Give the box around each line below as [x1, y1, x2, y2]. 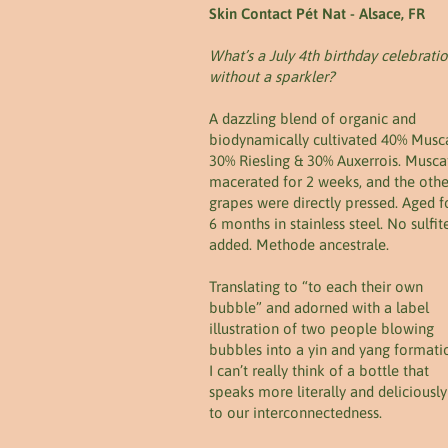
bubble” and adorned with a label [209, 299, 429, 316]
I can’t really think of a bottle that [209, 362, 429, 379]
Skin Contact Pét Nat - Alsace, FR [209, 5, 425, 22]
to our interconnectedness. [209, 404, 382, 421]
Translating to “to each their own [209, 278, 423, 295]
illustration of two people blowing [209, 320, 434, 337]
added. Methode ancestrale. [209, 236, 389, 253]
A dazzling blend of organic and [209, 110, 416, 127]
